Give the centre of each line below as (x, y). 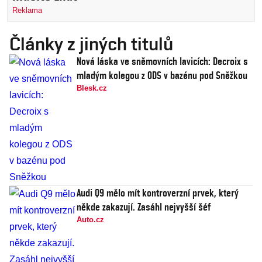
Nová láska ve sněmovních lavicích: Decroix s (162, 61)
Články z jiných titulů (91, 44)
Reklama (27, 11)
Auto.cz (90, 220)
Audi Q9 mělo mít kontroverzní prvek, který (158, 193)
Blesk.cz (92, 88)
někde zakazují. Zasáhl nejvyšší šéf (144, 207)
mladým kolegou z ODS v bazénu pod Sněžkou (162, 75)
